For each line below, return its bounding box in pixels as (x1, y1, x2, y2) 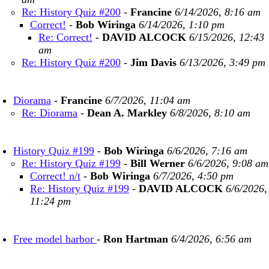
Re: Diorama (22, 107, 77, 119)
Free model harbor (13, 233, 97, 245)
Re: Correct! (38, 31, 92, 43)
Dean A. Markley (87, 107, 167, 119)
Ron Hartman (103, 233, 168, 245)
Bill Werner (130, 157, 185, 169)
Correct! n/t (30, 170, 80, 182)
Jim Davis (130, 56, 177, 68)
